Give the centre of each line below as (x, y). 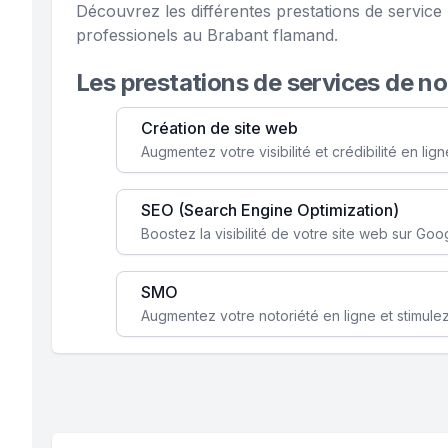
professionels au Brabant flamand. (207, 35)
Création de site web (219, 128)
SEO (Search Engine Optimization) (270, 210)
